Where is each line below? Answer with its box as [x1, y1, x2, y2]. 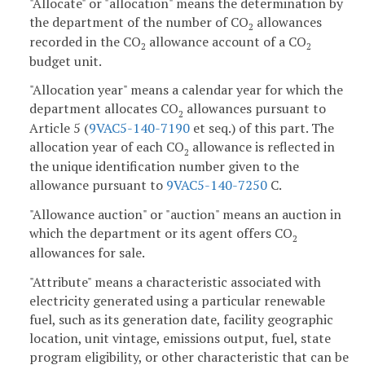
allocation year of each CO [29, 138, 184, 156]
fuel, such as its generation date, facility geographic [29, 310, 333, 328]
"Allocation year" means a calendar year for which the [29, 81, 343, 99]
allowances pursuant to [183, 99, 326, 118]
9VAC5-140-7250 [166, 176, 267, 195]
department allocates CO [29, 99, 178, 118]
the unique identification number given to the [29, 157, 299, 176]
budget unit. [29, 51, 102, 70]
